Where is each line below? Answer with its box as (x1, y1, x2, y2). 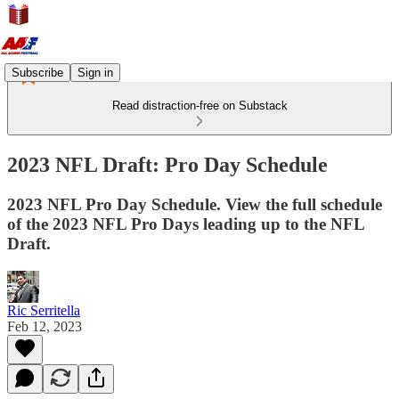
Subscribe (12, 65, 63, 79)
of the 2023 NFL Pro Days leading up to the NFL (7, 214, 364, 233)
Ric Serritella (7, 302, 80, 318)
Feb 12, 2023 (7, 318, 82, 334)
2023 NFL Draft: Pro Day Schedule (7, 152, 328, 176)
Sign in (77, 65, 113, 79)
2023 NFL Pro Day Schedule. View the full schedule (7, 194, 382, 214)
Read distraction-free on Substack (111, 99, 288, 112)
